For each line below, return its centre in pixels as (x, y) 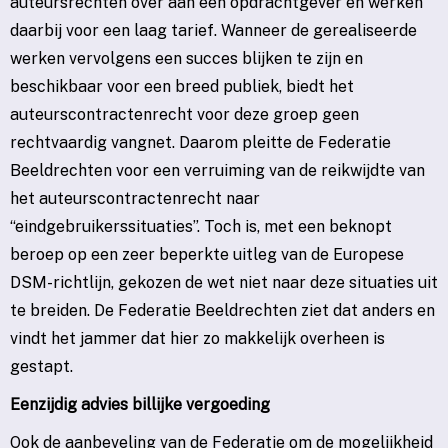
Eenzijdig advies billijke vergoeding (140, 405)
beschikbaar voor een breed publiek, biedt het (182, 87)
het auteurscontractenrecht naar (135, 199)
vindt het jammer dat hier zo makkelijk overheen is (197, 339)
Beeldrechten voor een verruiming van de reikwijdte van (217, 171)
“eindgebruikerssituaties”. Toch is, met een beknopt (201, 227)
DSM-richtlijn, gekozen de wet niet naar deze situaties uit (224, 283)
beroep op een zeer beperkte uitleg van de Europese (207, 255)
